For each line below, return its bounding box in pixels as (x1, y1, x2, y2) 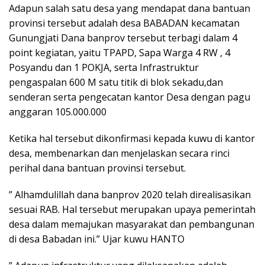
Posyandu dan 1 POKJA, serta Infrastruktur (9, 61, 199, 74)
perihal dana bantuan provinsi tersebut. (9, 161, 186, 174)
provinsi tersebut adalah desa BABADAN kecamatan (9, 17, 240, 30)
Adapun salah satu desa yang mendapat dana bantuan (9, 2, 250, 15)
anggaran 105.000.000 (9, 105, 106, 118)
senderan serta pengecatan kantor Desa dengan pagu (9, 91, 250, 104)
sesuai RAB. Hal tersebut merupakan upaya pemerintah (9, 203, 256, 216)
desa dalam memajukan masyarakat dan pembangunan (9, 218, 254, 231)
